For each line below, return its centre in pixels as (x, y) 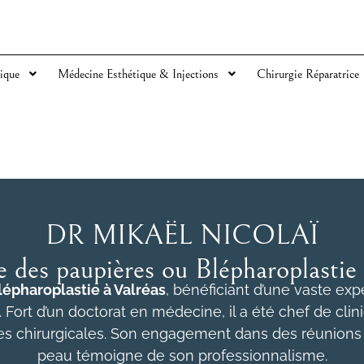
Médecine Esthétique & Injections (138, 74)
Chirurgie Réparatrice (308, 74)
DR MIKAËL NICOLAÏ (182, 236)
